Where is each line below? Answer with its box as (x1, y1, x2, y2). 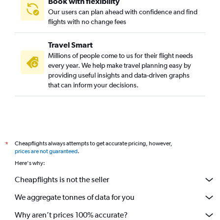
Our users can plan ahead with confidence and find (48, 7, 197, 16)
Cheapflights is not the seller (15, 175, 109, 185)
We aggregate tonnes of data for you (15, 192, 135, 202)
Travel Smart (48, 40, 93, 49)
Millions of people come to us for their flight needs (48, 51, 193, 59)
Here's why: (15, 159, 45, 166)
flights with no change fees (48, 17, 126, 26)
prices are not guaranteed (15, 147, 78, 155)
